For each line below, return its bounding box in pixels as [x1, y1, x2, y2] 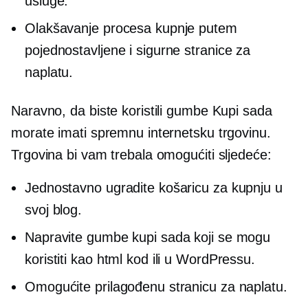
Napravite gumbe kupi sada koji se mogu [25, 230, 271, 245]
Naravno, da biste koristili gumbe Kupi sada [11, 103, 272, 118]
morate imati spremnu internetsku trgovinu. [11, 125, 271, 140]
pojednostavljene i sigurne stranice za [25, 43, 251, 58]
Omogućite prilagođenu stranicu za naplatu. [25, 279, 287, 294]
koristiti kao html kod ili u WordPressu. [25, 252, 255, 267]
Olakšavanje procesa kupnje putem [25, 21, 237, 36]
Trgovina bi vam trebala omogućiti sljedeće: [11, 147, 272, 162]
